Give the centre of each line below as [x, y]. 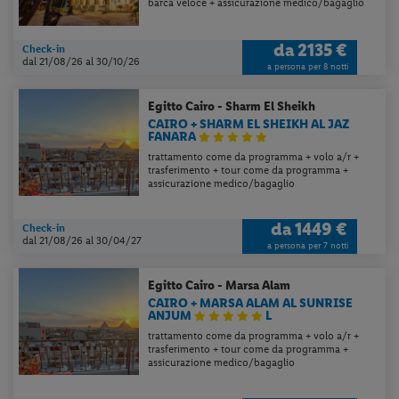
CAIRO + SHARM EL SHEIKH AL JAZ [249, 124]
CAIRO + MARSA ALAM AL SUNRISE [251, 303]
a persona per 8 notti [307, 66]
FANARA [174, 136]
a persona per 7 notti [307, 245]
